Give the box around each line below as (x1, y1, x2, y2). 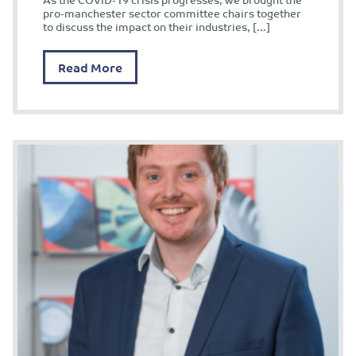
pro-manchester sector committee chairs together (43, 3, 301, 22)
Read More (58, 56, 122, 78)
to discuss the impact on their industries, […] (43, 17, 270, 36)
